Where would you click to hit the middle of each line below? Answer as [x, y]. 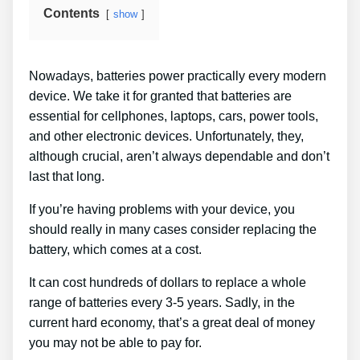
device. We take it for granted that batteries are [160, 96]
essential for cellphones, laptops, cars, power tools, [174, 116]
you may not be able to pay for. [115, 342]
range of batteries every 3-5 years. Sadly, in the [162, 302]
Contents [72, 13]
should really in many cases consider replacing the [173, 229]
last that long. [67, 176]
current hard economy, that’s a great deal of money [172, 322]
